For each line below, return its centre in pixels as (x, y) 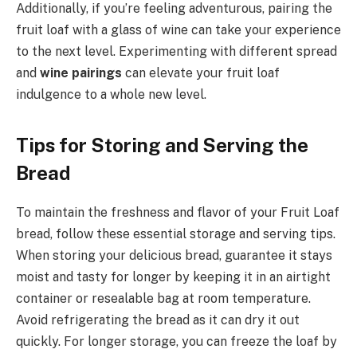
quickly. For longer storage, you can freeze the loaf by (177, 341)
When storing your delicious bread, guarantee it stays (174, 255)
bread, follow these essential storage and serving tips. (176, 233)
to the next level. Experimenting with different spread (177, 52)
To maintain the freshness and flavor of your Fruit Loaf (178, 212)
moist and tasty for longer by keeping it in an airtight (173, 277)
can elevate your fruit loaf (201, 73)
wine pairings (81, 73)
